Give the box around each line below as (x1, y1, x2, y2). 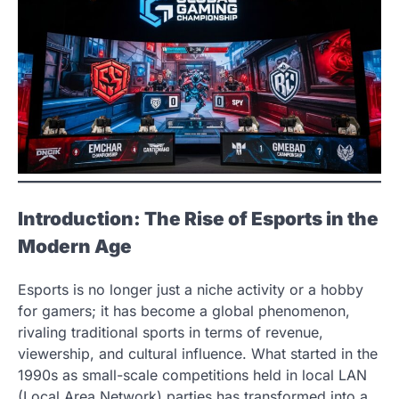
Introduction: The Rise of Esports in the (18, 207, 379, 230)
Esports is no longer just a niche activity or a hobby (18, 280, 363, 298)
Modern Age (18, 234, 132, 257)
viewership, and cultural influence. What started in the (18, 344, 378, 362)
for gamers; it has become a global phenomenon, (18, 301, 350, 320)
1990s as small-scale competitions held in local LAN (18, 365, 367, 384)
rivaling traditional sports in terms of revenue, (18, 322, 323, 341)
